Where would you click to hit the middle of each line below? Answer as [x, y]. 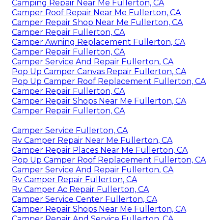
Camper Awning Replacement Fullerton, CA [98, 42]
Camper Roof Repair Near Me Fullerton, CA [96, 12]
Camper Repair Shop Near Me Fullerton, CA [97, 22]
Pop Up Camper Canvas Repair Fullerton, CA [99, 71]
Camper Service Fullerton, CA [70, 130]
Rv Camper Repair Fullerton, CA [74, 179]
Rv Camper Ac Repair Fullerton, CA [80, 189]
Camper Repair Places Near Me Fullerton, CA [100, 150]
